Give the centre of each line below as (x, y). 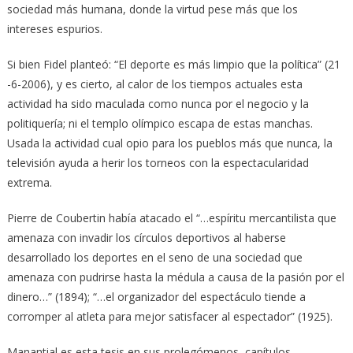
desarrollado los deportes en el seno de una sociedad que (154, 257)
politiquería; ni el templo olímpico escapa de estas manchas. (160, 123)
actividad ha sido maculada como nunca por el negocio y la (158, 103)
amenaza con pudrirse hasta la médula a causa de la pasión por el (175, 277)
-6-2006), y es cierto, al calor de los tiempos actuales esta (154, 84)
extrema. (29, 182)
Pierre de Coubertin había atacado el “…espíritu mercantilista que (171, 217)
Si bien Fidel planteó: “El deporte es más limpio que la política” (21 (173, 64)
